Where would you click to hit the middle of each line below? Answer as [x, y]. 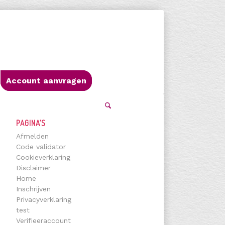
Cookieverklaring [43, 157]
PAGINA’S [31, 123]
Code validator [41, 147]
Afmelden [32, 136]
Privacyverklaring [43, 199]
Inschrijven [33, 189]
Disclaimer [33, 168]
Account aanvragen [46, 81]
